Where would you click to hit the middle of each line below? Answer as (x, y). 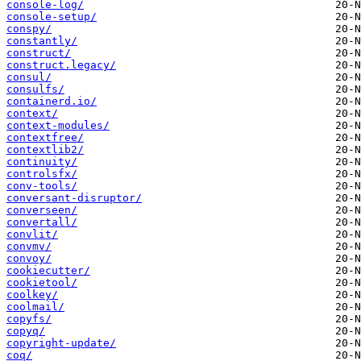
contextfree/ (45, 138)
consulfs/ (35, 89)
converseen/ (42, 210)
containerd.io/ (52, 102)
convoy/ (29, 259)
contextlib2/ (45, 150)
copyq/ (26, 331)
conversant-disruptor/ (74, 198)
